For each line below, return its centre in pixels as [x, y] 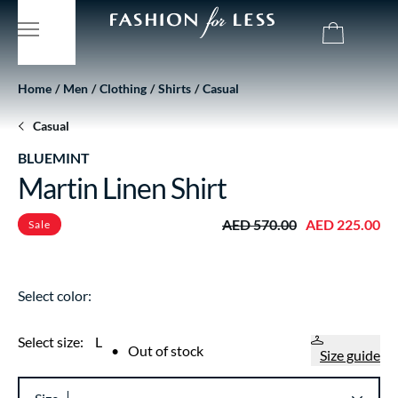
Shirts [175, 88]
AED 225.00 [343, 224]
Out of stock [166, 350]
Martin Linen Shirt [122, 188]
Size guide [350, 355]
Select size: [52, 342]
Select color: [55, 295]
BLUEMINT [54, 158]
